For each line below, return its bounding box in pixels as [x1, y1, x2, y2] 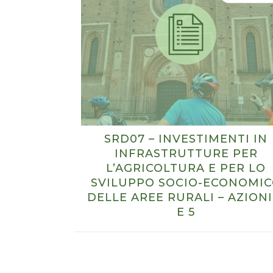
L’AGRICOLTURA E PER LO [106, 161, 266, 175]
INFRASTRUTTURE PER [114, 147, 258, 160]
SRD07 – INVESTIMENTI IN [104, 132, 268, 146]
